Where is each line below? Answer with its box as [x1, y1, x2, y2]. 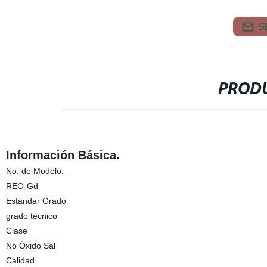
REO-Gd [5, 181, 38, 191]
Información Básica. [5, 148, 120, 162]
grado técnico [5, 211, 57, 221]
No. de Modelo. [5, 166, 64, 176]
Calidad [5, 256, 35, 265]
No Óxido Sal [5, 241, 55, 250]
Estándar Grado [5, 196, 66, 206]
